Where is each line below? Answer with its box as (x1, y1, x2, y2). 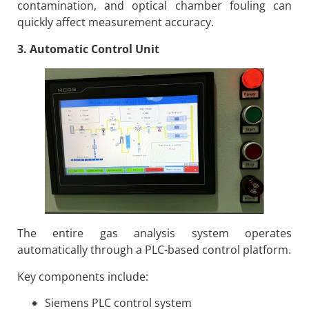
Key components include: (17, 268, 148, 284)
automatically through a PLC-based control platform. (17, 242, 291, 258)
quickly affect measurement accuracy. (17, 14, 214, 30)
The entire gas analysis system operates (17, 226, 292, 241)
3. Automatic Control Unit (17, 41, 159, 57)
